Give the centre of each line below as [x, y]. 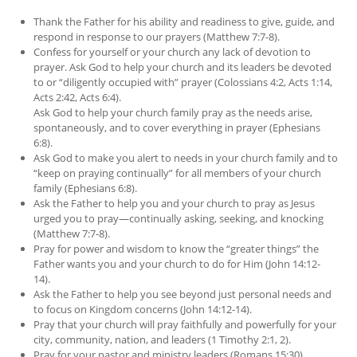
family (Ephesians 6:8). [86, 188]
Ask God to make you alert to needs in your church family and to [186, 158]
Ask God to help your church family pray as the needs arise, [173, 113]
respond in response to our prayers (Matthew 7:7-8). [157, 37]
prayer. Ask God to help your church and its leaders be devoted [183, 67]
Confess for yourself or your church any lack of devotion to [173, 52]
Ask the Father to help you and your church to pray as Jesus [175, 204]
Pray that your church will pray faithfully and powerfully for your [185, 325]
